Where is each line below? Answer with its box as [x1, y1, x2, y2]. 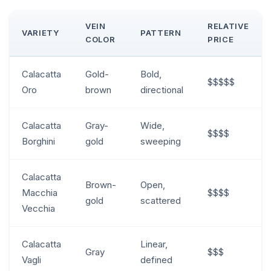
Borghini [22, 135, 55, 147]
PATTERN [140, 27, 181, 38]
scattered [140, 194, 181, 206]
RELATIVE [207, 21, 249, 31]
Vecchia [22, 202, 55, 214]
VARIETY [22, 27, 59, 38]
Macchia [22, 186, 57, 198]
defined [140, 253, 172, 266]
